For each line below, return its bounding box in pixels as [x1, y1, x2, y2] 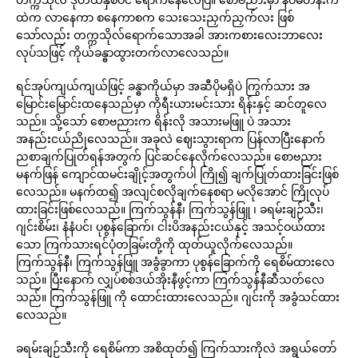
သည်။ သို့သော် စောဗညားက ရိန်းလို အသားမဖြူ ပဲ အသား [16, 113, 291, 129]
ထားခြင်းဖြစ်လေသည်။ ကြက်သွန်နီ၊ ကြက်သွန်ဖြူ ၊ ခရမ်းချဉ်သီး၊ [16, 201, 324, 217]
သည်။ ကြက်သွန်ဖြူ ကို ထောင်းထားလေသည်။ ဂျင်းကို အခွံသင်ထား [16, 289, 340, 304]
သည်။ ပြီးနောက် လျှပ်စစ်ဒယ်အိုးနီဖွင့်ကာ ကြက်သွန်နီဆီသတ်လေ [16, 272, 324, 287]
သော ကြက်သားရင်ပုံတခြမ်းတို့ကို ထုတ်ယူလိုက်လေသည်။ [16, 237, 292, 252]
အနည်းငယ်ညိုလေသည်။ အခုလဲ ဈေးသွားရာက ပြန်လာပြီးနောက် [16, 131, 325, 146]
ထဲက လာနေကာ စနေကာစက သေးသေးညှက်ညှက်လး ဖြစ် [16, 10, 294, 25]
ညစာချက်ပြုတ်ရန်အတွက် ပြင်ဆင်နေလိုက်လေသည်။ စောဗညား [16, 149, 322, 164]
